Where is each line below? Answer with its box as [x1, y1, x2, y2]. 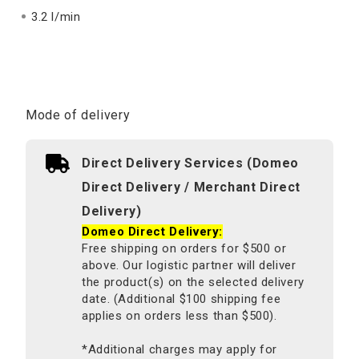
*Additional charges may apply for [82, 342, 278, 357]
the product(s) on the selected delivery [82, 275, 305, 290]
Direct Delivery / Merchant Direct [82, 179, 301, 196]
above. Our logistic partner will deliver [82, 258, 296, 273]
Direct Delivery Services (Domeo [82, 155, 299, 171]
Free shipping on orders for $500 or [82, 241, 287, 256]
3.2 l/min [31, 10, 81, 25]
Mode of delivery [26, 107, 131, 123]
